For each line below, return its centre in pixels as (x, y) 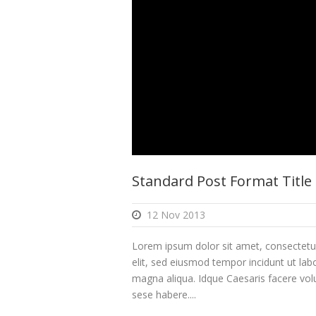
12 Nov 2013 (176, 215)
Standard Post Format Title (222, 181)
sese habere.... (164, 295)
